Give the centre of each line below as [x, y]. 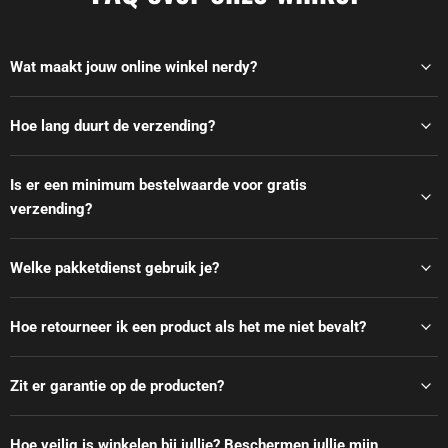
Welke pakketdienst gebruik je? [114, 268]
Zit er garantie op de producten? [117, 386]
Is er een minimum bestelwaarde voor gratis [158, 185]
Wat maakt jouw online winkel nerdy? [133, 67]
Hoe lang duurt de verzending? [112, 126]
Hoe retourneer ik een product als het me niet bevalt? [188, 327]
